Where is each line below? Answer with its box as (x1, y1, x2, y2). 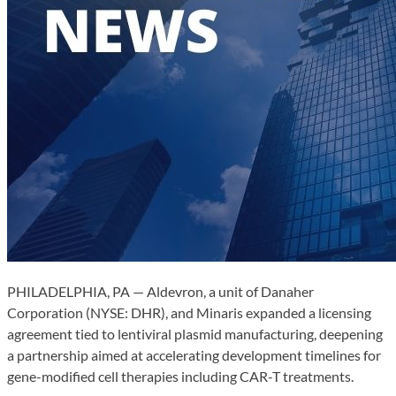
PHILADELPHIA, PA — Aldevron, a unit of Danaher (7, 282, 314, 300)
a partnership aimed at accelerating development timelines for (7, 346, 381, 363)
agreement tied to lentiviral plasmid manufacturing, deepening (7, 324, 383, 342)
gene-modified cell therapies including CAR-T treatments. (7, 367, 354, 385)
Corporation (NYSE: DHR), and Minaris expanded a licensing (7, 303, 371, 321)
